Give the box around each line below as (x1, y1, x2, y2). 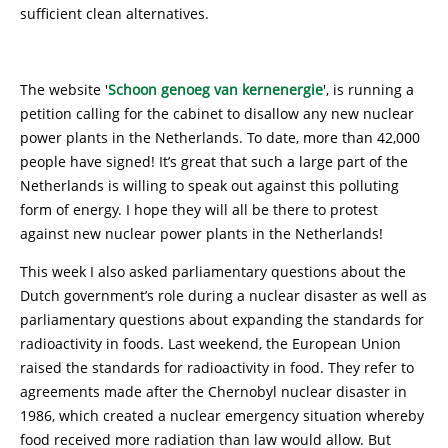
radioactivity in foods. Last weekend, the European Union (20, 334, 401, 353)
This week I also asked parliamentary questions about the (20, 262, 406, 281)
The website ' (20, 80, 108, 99)
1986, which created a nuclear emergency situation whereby (20, 406, 424, 425)
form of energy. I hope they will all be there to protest (20, 200, 378, 219)
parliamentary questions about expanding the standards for (20, 310, 424, 329)
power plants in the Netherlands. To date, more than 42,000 (20, 128, 420, 147)
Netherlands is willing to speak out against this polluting (20, 176, 399, 195)
